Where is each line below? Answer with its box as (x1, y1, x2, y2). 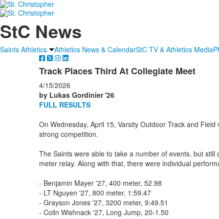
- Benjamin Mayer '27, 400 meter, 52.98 (39, 177, 162, 188)
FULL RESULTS (39, 99, 90, 109)
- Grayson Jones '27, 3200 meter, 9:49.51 (39, 197, 168, 207)
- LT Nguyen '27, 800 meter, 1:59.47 (39, 187, 151, 197)
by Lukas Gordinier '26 (39, 89, 114, 100)
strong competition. (39, 129, 98, 139)
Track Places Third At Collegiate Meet (39, 64, 196, 77)
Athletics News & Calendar (54, 44, 136, 54)
